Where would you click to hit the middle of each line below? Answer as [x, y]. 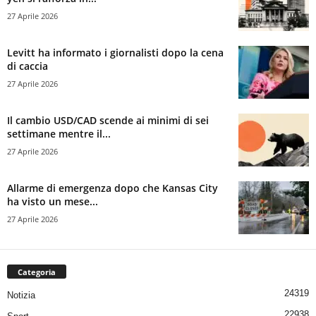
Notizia [21, 295]
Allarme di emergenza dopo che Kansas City [113, 188]
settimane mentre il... [59, 133]
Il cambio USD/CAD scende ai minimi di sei [108, 120]
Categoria [37, 272]
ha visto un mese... [53, 201]
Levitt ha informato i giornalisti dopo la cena [115, 52]
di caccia [28, 66]
